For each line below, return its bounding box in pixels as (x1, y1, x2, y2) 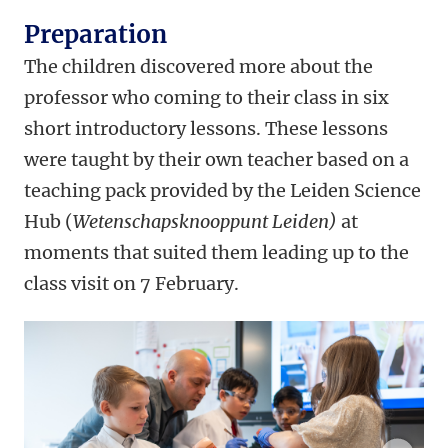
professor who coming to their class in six (24, 86, 389, 110)
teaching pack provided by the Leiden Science (24, 179, 421, 203)
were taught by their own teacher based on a (24, 148, 409, 172)
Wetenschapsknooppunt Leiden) (73, 210, 341, 234)
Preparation (24, 19, 167, 51)
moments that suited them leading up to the (24, 241, 409, 265)
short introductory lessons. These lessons (24, 117, 388, 141)
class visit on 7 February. (24, 272, 239, 296)
